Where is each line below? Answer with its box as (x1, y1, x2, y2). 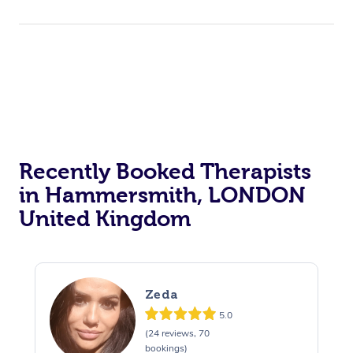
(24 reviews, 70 (144, 326, 210, 340)
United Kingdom (19, 206, 191, 232)
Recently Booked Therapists (19, 159, 311, 184)
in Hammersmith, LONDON (19, 183, 306, 208)
